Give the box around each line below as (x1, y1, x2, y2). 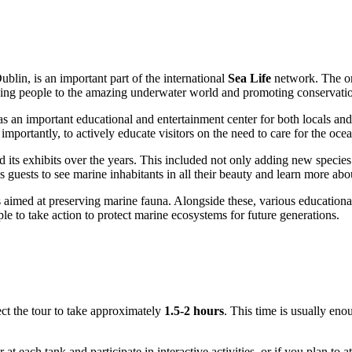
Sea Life (228, 71, 271, 86)
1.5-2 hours (164, 304, 224, 318)
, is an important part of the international (27, 71, 228, 86)
